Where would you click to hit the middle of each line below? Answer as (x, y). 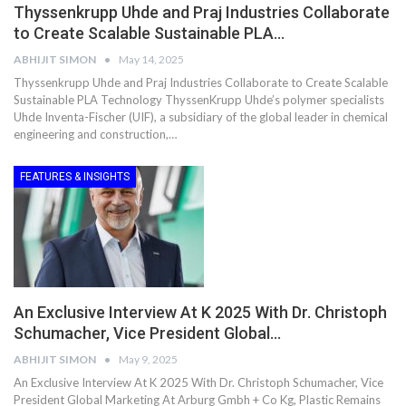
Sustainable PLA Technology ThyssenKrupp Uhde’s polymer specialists (199, 99)
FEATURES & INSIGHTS (75, 176)
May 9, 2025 (148, 360)
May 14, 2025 (151, 59)
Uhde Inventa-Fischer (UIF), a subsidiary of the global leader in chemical (201, 116)
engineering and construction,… (95, 134)
